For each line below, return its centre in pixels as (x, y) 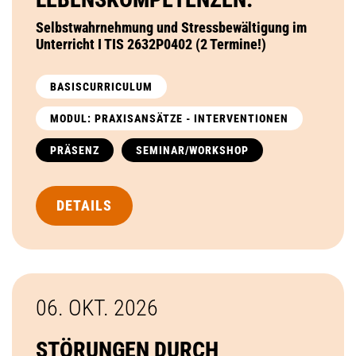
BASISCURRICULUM (101, 86)
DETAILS (84, 205)
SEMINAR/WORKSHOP (192, 150)
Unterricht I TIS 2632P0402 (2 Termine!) (151, 44)
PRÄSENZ (75, 150)
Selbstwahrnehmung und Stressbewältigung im (171, 27)
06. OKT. (75, 308)
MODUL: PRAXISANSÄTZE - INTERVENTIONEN (169, 118)
